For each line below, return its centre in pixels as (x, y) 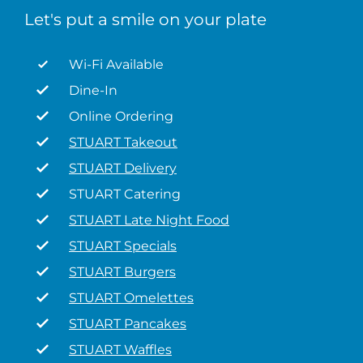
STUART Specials (123, 246)
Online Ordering (121, 116)
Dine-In (93, 90)
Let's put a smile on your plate (145, 19)
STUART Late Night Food (149, 220)
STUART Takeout (123, 142)
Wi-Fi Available (116, 64)
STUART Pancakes (128, 324)
